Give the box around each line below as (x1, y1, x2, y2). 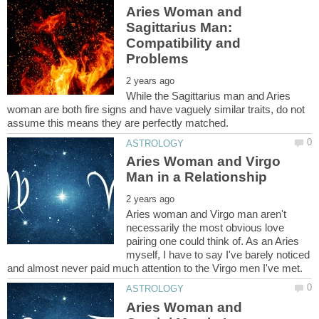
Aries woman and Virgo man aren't (126, 208, 287, 221)
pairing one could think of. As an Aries (126, 235, 300, 248)
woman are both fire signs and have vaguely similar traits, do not (7, 103, 305, 116)
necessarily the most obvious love (126, 221, 285, 234)
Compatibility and (126, 36, 241, 51)
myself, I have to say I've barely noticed (126, 249, 310, 261)
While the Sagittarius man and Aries (126, 90, 291, 103)
